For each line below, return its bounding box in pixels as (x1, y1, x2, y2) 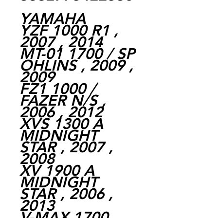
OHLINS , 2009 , (19, 56, 133, 74)
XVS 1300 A (19, 114, 103, 133)
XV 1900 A (19, 161, 94, 180)
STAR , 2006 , (19, 184, 113, 203)
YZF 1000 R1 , (19, 21, 118, 39)
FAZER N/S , (19, 91, 106, 109)
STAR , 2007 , (19, 138, 113, 156)
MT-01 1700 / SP (19, 44, 135, 63)
